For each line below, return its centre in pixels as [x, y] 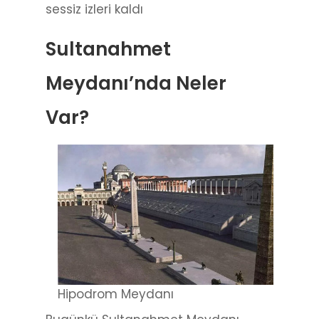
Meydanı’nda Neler [136, 83]
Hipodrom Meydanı [116, 294]
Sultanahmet [108, 49]
